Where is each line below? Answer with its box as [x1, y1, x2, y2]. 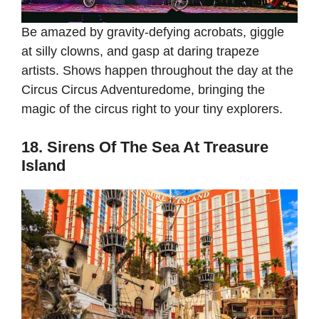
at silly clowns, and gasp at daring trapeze [21, 44, 259, 59]
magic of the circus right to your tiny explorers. [21, 102, 283, 117]
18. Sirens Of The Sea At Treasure [21, 138, 268, 157]
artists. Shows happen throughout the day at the [21, 63, 293, 78]
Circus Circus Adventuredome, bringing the [21, 83, 265, 98]
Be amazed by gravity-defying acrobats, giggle [21, 25, 284, 40]
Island [21, 157, 66, 175]
